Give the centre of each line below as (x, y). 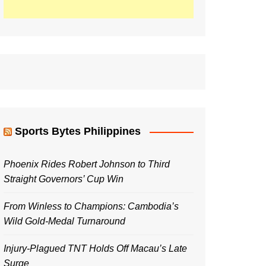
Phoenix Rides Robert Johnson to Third (87, 164)
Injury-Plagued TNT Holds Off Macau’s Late (95, 248)
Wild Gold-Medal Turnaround (64, 221)
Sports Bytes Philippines (78, 131)
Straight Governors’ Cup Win (64, 179)
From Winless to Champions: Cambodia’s (91, 206)
